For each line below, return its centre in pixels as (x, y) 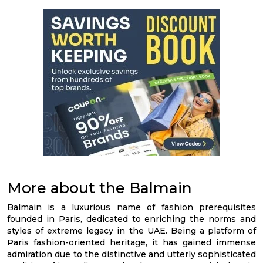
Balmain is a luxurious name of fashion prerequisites (131, 207)
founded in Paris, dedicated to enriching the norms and (131, 219)
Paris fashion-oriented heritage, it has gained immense (131, 242)
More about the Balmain (100, 188)
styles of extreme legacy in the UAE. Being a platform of (131, 231)
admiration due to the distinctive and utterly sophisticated (131, 254)
